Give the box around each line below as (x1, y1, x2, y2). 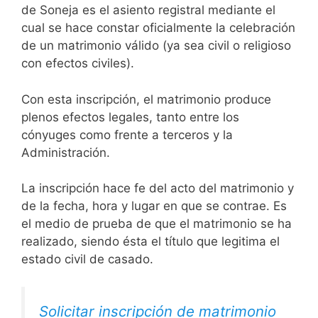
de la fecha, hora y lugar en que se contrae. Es (21, 199, 287, 214)
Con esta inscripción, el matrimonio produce (21, 92, 271, 106)
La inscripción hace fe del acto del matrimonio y (21, 181, 294, 196)
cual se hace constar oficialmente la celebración (21, 21, 295, 35)
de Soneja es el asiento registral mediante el (21, 3, 275, 18)
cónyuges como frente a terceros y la (21, 127, 233, 142)
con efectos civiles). (21, 56, 134, 71)
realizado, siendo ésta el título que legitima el (21, 234, 280, 249)
